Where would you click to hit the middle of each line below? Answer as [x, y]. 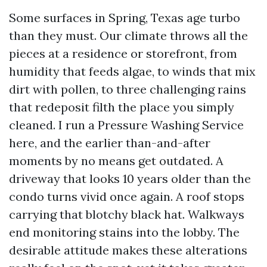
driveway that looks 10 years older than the [130, 178]
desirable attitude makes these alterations [128, 250]
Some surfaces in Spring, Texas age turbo [125, 18]
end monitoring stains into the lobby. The [124, 232]
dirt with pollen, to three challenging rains [128, 89]
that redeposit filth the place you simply [122, 107]
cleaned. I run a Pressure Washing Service [126, 125]
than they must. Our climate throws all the [128, 35]
